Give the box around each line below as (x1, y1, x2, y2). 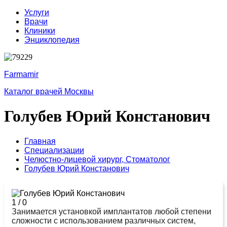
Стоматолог (126, 155, 170, 164)
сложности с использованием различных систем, (12, 216, 196, 225)
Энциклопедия (24, 35, 80, 44)
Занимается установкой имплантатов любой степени (12, 207, 211, 216)
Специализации (24, 145, 84, 155)
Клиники (24, 26, 55, 35)
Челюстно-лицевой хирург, (24, 155, 126, 164)
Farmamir (4, 70, 39, 79)
